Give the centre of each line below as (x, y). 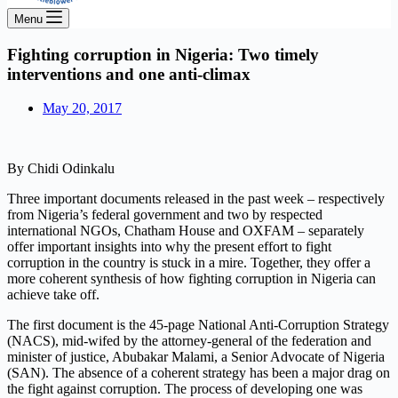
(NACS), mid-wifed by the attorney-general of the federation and (189, 341)
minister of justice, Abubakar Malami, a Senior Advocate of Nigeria (196, 357)
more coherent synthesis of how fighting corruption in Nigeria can (191, 279)
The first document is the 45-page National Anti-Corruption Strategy (198, 325)
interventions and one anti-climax (129, 74)
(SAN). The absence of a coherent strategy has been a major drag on (199, 373)
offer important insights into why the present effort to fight (169, 247)
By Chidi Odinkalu (61, 169)
